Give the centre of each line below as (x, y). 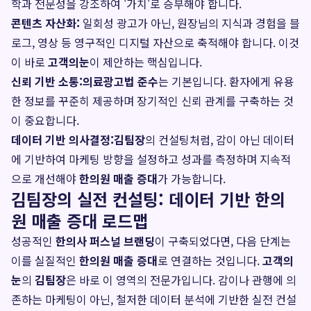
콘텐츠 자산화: (45, 23)
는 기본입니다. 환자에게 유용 (226, 81)
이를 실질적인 (45, 260)
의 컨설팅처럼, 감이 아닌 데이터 (220, 140)
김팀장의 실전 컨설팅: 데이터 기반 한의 (148, 199)
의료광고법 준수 (120, 81)
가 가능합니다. (192, 178)
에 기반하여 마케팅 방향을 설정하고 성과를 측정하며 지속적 (151, 159)
